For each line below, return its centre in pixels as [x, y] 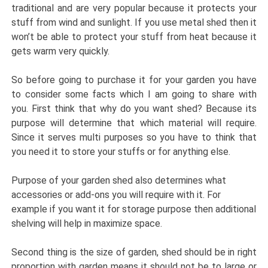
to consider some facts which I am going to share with [134, 94]
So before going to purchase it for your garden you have [134, 80]
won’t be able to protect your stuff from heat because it [134, 36]
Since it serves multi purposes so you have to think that [134, 137]
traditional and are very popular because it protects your [134, 8]
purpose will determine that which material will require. [134, 123]
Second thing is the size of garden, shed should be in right [134, 252]
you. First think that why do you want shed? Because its [134, 108]
